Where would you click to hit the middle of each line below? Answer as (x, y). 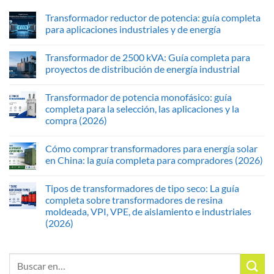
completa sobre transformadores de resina (134, 200)
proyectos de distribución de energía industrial (143, 69)
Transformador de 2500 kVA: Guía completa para (148, 57)
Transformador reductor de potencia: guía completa (153, 18)
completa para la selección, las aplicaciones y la (142, 109)
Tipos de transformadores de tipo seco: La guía (142, 188)
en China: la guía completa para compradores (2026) (154, 160)
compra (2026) (76, 120)
